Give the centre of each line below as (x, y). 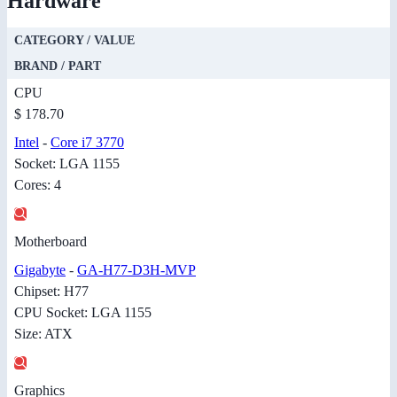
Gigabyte (40, 270)
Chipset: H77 (51, 292)
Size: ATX (43, 334)
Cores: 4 (38, 185)
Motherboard (51, 242)
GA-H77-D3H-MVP (136, 270)
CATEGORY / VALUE (74, 41)
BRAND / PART (58, 66)
